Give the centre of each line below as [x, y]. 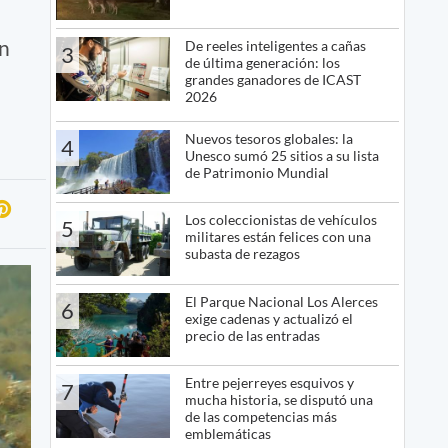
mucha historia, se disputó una [278, 399]
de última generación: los [262, 62]
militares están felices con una [277, 237]
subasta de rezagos [242, 254]
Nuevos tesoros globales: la [268, 138]
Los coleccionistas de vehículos [280, 220]
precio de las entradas [252, 335]
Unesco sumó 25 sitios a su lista [281, 155]
